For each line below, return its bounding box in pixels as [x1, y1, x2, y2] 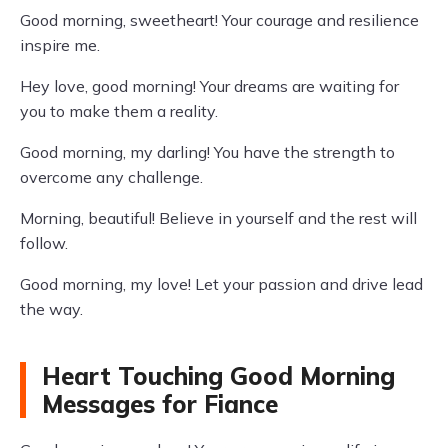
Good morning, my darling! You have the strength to [20, 142, 395, 162]
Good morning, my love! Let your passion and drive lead [20, 274, 423, 294]
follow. [20, 233, 68, 253]
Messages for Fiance [42, 389, 278, 419]
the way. [20, 299, 83, 319]
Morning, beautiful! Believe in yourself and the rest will [20, 208, 417, 228]
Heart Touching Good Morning [42, 361, 395, 391]
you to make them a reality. [20, 101, 218, 121]
